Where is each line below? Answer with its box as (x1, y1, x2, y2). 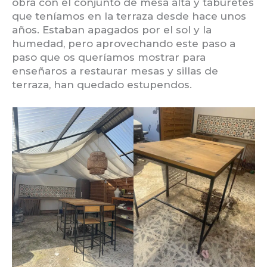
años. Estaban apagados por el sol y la (12, 24, 212, 36)
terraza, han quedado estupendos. (12, 79, 192, 91)
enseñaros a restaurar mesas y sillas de (12, 65, 218, 77)
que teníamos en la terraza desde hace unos (12, 10, 246, 23)
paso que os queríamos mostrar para (12, 51, 206, 64)
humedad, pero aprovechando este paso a (12, 38, 235, 50)
